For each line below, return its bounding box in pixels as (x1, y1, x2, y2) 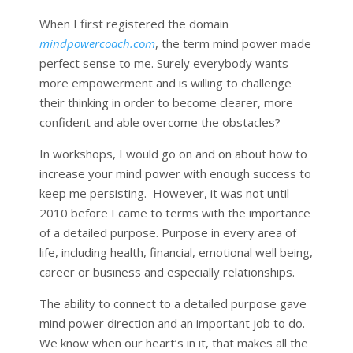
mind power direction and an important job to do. (39, 314, 305, 331)
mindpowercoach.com (39, 35, 155, 51)
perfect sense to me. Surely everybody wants (39, 54, 288, 71)
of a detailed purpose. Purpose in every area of (39, 224, 296, 240)
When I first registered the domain (39, 15, 229, 32)
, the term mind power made (154, 35, 311, 51)
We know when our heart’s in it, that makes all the (39, 334, 308, 351)
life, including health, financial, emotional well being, (39, 243, 313, 260)
